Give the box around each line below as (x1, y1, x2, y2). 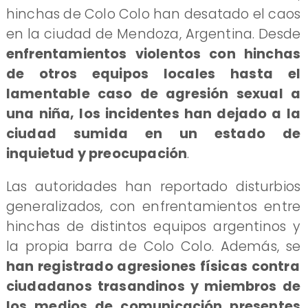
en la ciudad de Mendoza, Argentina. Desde (5, 24, 301, 43)
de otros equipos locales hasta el (5, 64, 301, 83)
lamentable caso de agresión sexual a (5, 84, 301, 103)
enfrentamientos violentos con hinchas (5, 44, 301, 63)
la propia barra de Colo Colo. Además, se (5, 236, 301, 256)
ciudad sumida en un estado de (5, 124, 301, 143)
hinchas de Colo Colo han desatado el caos (5, 4, 301, 23)
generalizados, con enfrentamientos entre (5, 197, 301, 216)
